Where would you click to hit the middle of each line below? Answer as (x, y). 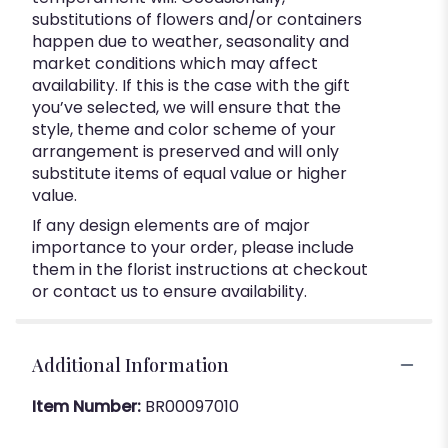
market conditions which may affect (175, 63)
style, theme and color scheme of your (184, 129)
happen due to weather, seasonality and (190, 41)
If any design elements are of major (171, 225)
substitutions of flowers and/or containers (197, 19)
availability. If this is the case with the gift (191, 85)
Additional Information (130, 364)
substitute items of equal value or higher (189, 173)
